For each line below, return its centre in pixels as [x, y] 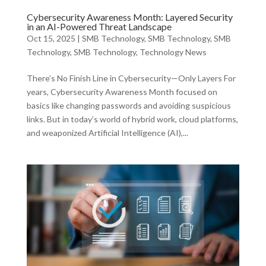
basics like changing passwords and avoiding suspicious [129, 106]
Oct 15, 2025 [51, 39]
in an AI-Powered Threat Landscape [99, 27]
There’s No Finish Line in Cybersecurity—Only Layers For [131, 78]
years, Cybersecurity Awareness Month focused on [122, 92]
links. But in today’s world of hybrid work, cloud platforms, [132, 119]
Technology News [173, 52]
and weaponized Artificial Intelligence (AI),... [107, 133]
